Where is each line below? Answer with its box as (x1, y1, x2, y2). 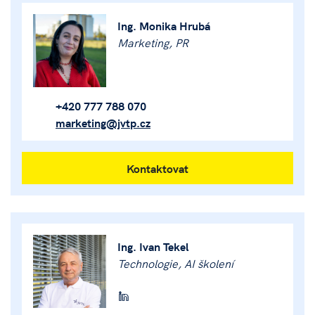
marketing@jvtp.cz (56, 115, 150, 130)
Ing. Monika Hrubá (117, 18, 210, 33)
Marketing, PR (117, 34, 188, 50)
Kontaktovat (127, 160, 188, 176)
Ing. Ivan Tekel (117, 238, 188, 254)
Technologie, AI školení (117, 255, 233, 271)
